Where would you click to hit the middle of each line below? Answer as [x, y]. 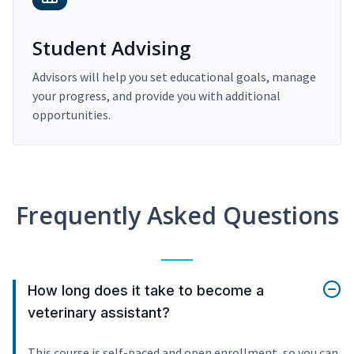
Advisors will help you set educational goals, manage [174, 77]
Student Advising [111, 48]
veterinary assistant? [99, 313]
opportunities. [72, 115]
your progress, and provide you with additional [156, 96]
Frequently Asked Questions [177, 216]
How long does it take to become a [146, 291]
